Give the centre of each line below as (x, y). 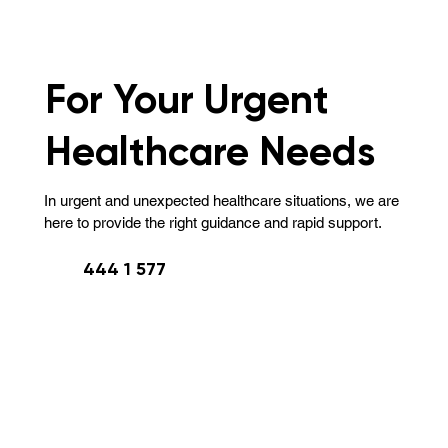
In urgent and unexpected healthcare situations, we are (221, 200)
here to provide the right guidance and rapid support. (212, 222)
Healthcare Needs (210, 152)
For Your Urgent (187, 100)
